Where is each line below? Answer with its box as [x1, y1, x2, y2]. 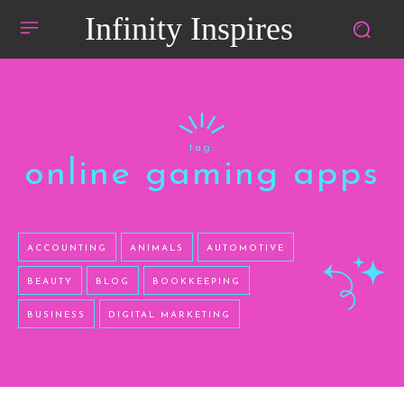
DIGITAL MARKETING [108, 310, 231, 321]
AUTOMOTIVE [207, 243, 285, 254]
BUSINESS [27, 310, 86, 321]
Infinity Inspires [84, 11, 293, 47]
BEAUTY [27, 277, 73, 288]
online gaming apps [24, 157, 380, 194]
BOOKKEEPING [152, 277, 241, 288]
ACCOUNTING [27, 243, 107, 254]
